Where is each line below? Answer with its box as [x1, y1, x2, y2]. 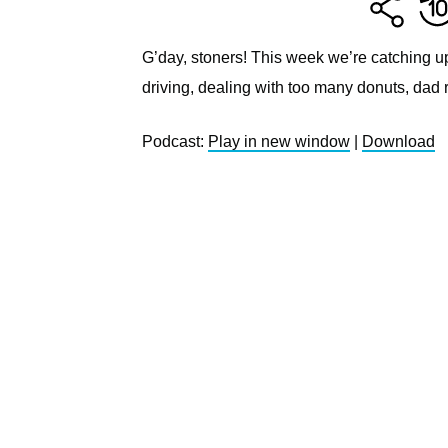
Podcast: [142, 133, 208, 150]
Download [362, 133, 435, 150]
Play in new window [208, 133, 350, 150]
